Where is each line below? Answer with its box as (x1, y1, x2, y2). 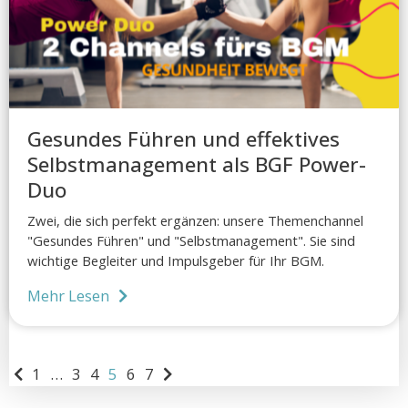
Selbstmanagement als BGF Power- (27, 150, 366, 179)
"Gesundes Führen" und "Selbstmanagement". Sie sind (27, 231, 355, 250)
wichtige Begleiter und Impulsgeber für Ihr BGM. (27, 251, 324, 270)
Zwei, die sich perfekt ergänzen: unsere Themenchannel (27, 211, 363, 230)
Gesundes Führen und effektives (27, 125, 340, 154)
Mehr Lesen (27, 285, 109, 306)
